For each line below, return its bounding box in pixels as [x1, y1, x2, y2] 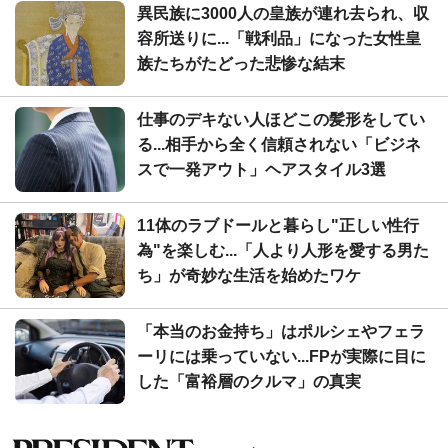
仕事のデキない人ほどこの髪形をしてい [137, 111, 425, 128]
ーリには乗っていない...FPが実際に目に [137, 348, 426, 365]
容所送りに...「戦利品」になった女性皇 [137, 30, 421, 47]
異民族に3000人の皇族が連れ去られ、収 [137, 5, 429, 22]
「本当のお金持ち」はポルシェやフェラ [137, 323, 425, 340]
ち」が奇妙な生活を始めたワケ [137, 267, 361, 284]
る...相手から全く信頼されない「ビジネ [137, 136, 421, 153]
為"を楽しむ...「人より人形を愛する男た [137, 242, 429, 259]
